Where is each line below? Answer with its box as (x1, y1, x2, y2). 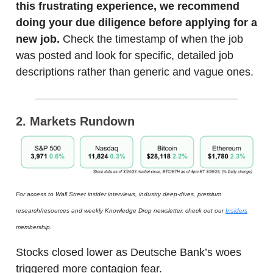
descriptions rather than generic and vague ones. (16, 65, 253, 78)
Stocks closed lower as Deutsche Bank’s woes (16, 246, 241, 259)
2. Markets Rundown (16, 114, 135, 128)
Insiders (225, 207, 247, 214)
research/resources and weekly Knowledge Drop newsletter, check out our (16, 207, 225, 214)
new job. (16, 32, 60, 45)
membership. (16, 223, 52, 230)
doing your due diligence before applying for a (16, 16, 257, 29)
